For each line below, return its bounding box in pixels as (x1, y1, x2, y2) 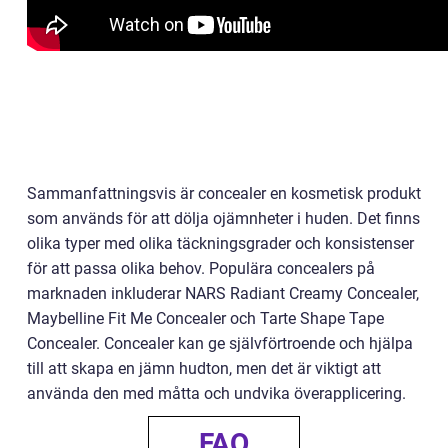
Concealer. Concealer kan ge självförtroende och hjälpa (27, 333, 413, 353)
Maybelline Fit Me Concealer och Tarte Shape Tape (27, 308, 384, 328)
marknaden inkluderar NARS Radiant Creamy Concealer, (27, 283, 419, 303)
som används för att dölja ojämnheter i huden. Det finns (27, 208, 420, 228)
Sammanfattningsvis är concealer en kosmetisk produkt (27, 183, 421, 203)
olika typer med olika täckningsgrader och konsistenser (27, 233, 414, 253)
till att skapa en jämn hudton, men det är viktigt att (27, 358, 381, 378)
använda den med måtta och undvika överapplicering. (27, 383, 406, 403)
